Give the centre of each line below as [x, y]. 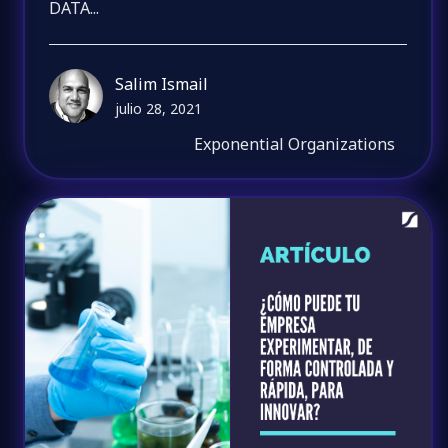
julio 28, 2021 [159, 109]
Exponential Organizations [295, 144]
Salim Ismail [162, 84]
